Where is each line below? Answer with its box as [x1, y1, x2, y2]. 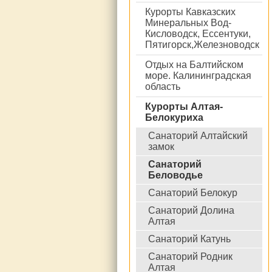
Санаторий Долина [148, 205, 234, 216]
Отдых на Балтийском [145, 59, 243, 70]
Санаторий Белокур [148, 188, 237, 198]
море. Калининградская [145, 70, 251, 81]
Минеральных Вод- [145, 18, 231, 28]
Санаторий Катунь [148, 234, 231, 244]
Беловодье [148, 170, 203, 180]
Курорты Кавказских [145, 7, 236, 17]
